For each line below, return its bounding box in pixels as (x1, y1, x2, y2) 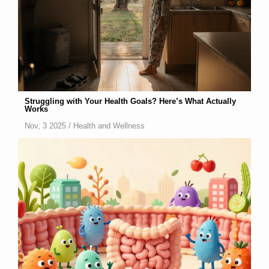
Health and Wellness (73, 121, 145, 130)
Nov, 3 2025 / (25, 121, 74, 130)
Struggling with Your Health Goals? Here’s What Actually (25, 97, 237, 106)
